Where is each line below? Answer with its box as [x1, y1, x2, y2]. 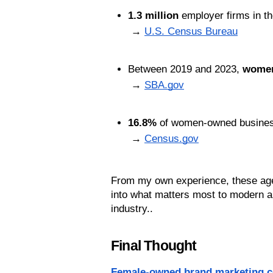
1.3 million [128, 10, 179, 22]
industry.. [111, 203, 153, 215]
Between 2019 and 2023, [128, 63, 243, 76]
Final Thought [111, 238, 197, 254]
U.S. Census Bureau [144, 26, 238, 38]
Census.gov [144, 133, 199, 145]
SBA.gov [144, 79, 184, 91]
